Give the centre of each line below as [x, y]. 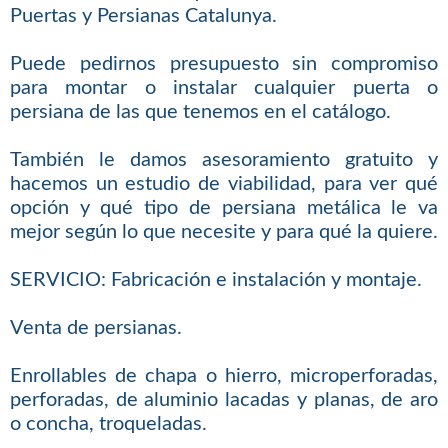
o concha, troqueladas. [108, 423]
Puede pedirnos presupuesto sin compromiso [224, 63]
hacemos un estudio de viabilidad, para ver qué [224, 183]
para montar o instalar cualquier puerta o [224, 87]
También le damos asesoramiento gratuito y [224, 159]
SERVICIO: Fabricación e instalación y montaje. [215, 279]
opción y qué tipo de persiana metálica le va [224, 207]
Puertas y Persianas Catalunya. [143, 15]
